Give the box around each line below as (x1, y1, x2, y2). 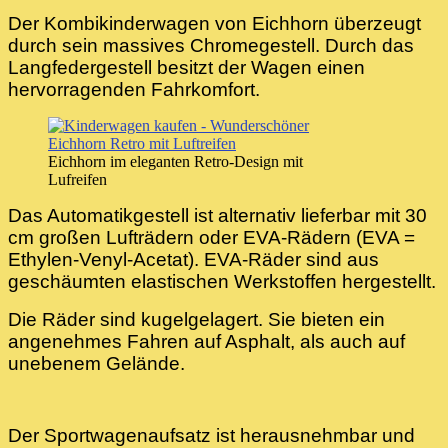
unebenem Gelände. (8, 353, 185, 375)
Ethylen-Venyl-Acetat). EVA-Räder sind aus (8, 249, 379, 271)
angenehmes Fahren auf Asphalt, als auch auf (8, 331, 405, 353)
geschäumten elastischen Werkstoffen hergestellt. (8, 271, 436, 293)
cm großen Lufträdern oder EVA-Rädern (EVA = (8, 227, 415, 249)
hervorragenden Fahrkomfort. (8, 79, 260, 101)
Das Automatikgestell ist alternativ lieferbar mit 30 (8, 205, 427, 227)
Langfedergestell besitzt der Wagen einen (8, 57, 365, 79)
